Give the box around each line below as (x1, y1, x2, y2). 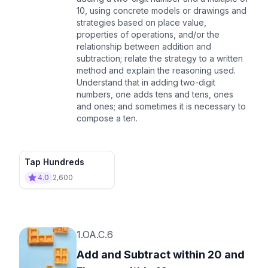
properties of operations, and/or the (77, 29, 220, 39)
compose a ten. (77, 112, 138, 123)
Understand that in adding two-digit (77, 77, 215, 87)
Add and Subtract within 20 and (77, 248, 245, 261)
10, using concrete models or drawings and (77, 5, 246, 16)
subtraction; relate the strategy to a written (77, 53, 243, 63)
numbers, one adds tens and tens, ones (77, 89, 233, 99)
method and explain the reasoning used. (77, 65, 236, 75)
